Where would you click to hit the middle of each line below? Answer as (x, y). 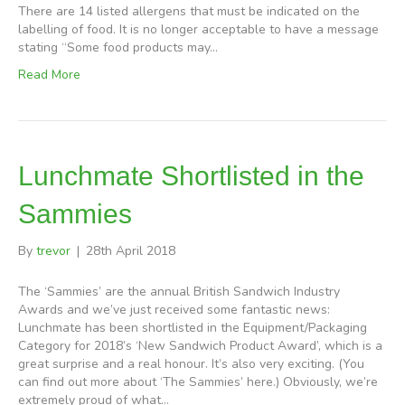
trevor (53, 251)
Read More (49, 75)
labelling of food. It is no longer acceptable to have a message (198, 30)
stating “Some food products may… (118, 48)
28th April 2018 (131, 251)
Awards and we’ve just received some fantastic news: (174, 310)
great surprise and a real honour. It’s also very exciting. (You (191, 364)
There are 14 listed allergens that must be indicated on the (189, 12)
